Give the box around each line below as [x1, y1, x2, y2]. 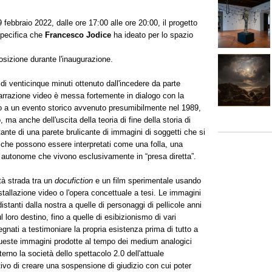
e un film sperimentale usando [93, 175, 201, 185]
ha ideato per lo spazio [114, 30, 193, 39]
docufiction [55, 175, 93, 185]
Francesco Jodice [45, 30, 114, 39]
